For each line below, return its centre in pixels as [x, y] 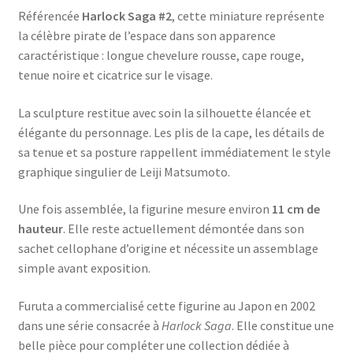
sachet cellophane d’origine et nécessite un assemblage [168, 249]
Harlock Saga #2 [126, 16]
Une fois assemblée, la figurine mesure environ [145, 209]
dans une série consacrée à [89, 326]
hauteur [40, 229]
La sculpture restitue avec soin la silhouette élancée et [164, 112]
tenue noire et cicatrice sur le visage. [115, 75]
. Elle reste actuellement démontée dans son [183, 229]
